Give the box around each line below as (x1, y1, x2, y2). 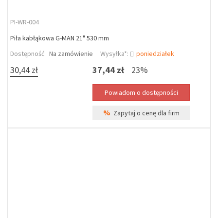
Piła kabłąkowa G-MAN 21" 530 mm (10, 34, 109, 42)
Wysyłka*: (100, 49, 130, 58)
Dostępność (10, 49, 44, 58)
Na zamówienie (49, 49, 93, 58)
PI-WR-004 (10, 18, 39, 26)
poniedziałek (136, 49, 174, 58)
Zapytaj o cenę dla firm (110, 109, 180, 117)
